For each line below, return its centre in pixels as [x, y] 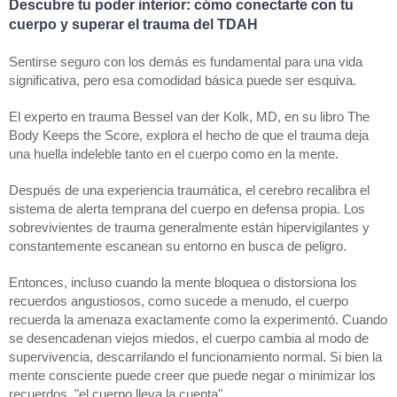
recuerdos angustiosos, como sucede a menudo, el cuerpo [179, 301]
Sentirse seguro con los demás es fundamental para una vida [186, 62]
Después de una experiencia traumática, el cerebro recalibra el [189, 190]
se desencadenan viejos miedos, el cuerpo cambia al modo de [189, 338]
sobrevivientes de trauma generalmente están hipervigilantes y [189, 227]
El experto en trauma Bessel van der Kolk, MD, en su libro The [189, 117]
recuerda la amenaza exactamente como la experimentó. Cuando [198, 319]
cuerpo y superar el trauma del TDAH [133, 24]
